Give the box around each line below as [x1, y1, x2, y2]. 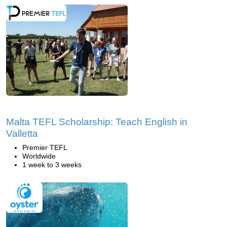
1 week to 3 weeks [22, 161, 82, 169]
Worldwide [22, 152, 56, 160]
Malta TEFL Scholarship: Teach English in [6, 117, 187, 127]
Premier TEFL [22, 143, 67, 152]
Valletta [6, 128, 38, 139]
